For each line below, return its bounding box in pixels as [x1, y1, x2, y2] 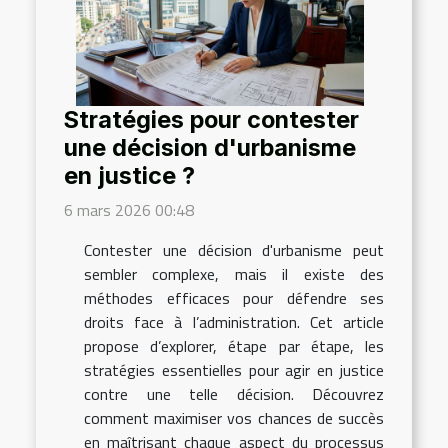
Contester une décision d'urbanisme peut [84, 238, 384, 263]
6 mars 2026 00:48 [64, 198, 194, 223]
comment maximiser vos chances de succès [84, 406, 384, 431]
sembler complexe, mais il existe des [84, 262, 384, 287]
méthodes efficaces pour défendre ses [84, 286, 384, 311]
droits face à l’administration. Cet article [84, 310, 384, 335]
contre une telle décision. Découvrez [84, 382, 384, 407]
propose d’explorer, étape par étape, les [84, 334, 384, 359]
